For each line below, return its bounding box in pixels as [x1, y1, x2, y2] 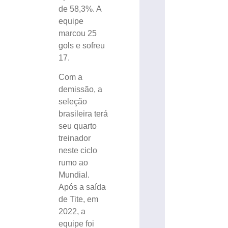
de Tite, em [59, 195, 99, 204]
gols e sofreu [59, 41, 105, 50]
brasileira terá [59, 109, 108, 119]
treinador [59, 134, 91, 143]
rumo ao [59, 158, 89, 167]
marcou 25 [59, 28, 97, 38]
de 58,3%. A [59, 4, 102, 13]
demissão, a [59, 85, 103, 94]
